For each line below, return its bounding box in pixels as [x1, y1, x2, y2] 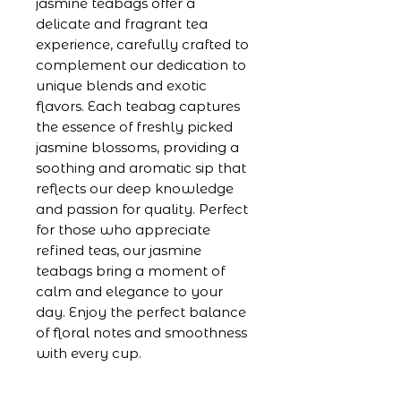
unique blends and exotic [36, 76, 207, 94]
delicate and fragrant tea [36, 14, 208, 32]
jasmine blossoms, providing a [36, 138, 239, 156]
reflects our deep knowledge [36, 179, 234, 197]
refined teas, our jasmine [36, 241, 201, 259]
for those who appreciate [36, 220, 210, 238]
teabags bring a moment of [36, 261, 225, 279]
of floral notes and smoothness [36, 323, 247, 341]
